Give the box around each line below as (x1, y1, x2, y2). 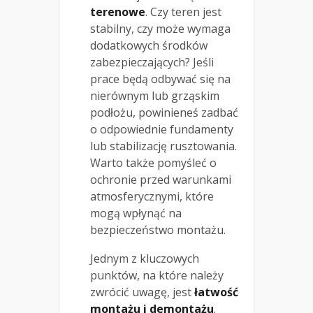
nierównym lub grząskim (90, 88, 219, 104)
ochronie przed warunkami (90, 172, 231, 188)
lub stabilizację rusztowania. (90, 138, 237, 154)
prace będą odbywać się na (90, 71, 231, 87)
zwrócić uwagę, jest (90, 284, 194, 300)
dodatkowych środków (90, 38, 208, 54)
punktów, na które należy (90, 268, 224, 284)
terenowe (90, 4, 145, 20)
